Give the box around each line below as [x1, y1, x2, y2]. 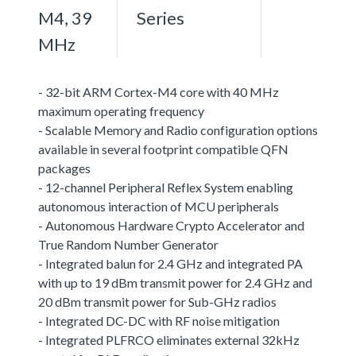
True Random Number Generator [38, 236, 219, 252]
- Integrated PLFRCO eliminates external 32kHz [38, 331, 300, 347]
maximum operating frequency [38, 103, 204, 118]
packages [38, 160, 91, 176]
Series [137, 6, 184, 29]
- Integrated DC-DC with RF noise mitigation [38, 312, 280, 328]
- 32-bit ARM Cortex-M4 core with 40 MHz [38, 83, 279, 99]
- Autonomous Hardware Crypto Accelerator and [38, 217, 304, 233]
